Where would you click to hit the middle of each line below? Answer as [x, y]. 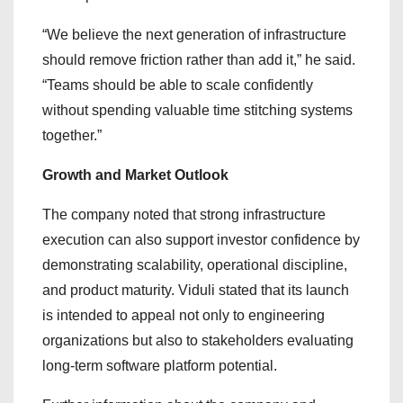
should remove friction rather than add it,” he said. [199, 59]
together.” [72, 135]
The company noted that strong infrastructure [184, 214]
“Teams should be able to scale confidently [178, 85]
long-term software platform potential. [160, 365]
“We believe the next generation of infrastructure [194, 34]
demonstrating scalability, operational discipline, [195, 264]
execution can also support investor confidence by [201, 239]
